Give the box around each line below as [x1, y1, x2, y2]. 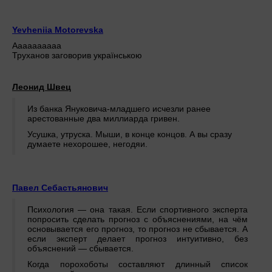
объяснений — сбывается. [27, 243, 134, 254]
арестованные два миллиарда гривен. [27, 114, 180, 124]
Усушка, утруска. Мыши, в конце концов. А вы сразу [27, 129, 232, 140]
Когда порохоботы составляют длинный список [27, 259, 248, 270]
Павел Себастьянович [12, 183, 108, 193]
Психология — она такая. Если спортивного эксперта [27, 205, 248, 215]
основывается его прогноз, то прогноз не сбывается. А [27, 224, 248, 234]
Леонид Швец [12, 82, 71, 92]
